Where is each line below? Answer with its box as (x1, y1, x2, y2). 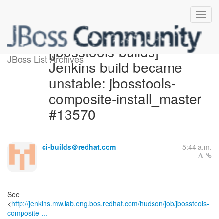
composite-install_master (48, 88, 201, 108)
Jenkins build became (48, 57, 182, 77)
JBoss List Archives (7, 52, 84, 65)
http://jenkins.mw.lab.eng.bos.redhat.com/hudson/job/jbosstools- (11, 198, 209, 208)
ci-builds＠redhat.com (42, 142, 116, 152)
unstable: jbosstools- (48, 73, 175, 92)
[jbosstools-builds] (48, 42, 159, 61)
